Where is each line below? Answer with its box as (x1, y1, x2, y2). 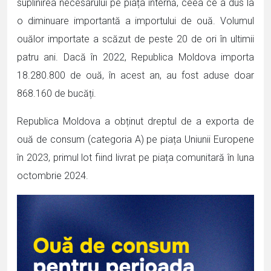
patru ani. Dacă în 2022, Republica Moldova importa (17, 51, 254, 63)
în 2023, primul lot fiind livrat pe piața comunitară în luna (17, 152, 254, 163)
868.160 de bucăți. (17, 88, 96, 99)
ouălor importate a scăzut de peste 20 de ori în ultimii (17, 33, 254, 45)
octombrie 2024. (17, 170, 88, 181)
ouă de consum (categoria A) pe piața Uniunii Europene (17, 134, 254, 145)
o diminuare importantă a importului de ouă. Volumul (17, 15, 254, 27)
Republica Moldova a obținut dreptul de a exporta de (17, 116, 254, 127)
